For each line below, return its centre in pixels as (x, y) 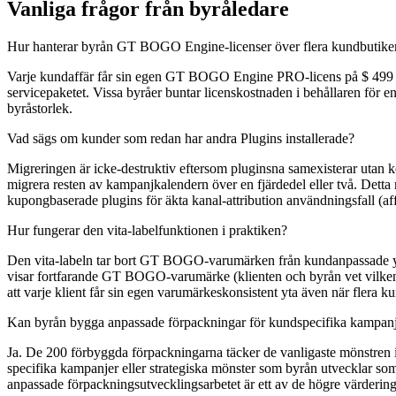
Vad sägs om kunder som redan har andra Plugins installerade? (181, 139)
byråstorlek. (40, 109)
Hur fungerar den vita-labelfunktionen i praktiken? (147, 231)
